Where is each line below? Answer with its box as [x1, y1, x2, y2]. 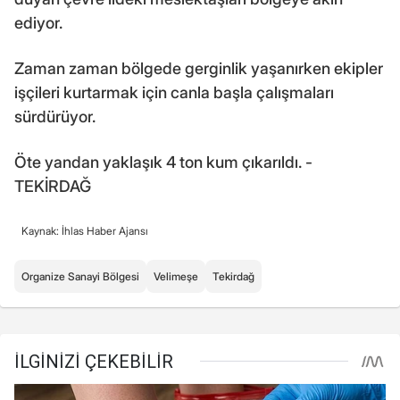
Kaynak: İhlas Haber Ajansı [21, 223, 148, 237]
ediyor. [14, 12, 62, 32]
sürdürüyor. [14, 106, 96, 126]
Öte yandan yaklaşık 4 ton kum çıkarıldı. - [14, 152, 312, 171]
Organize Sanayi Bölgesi [21, 269, 139, 283]
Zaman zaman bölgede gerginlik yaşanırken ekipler [14, 58, 383, 78]
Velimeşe [154, 269, 198, 283]
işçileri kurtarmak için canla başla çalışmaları [14, 82, 334, 102]
